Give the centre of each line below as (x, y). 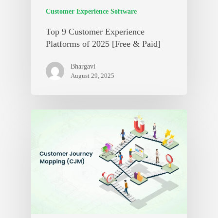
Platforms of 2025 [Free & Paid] (103, 44)
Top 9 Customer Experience (95, 32)
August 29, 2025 (92, 76)
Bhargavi (83, 67)
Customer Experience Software (91, 12)
